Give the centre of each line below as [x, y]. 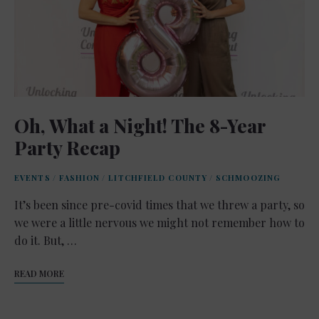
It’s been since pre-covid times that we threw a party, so [159, 204]
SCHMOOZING [248, 177]
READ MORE [39, 273]
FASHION [79, 177]
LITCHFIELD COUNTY [158, 177]
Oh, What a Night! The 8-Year [140, 125]
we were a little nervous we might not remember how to [159, 222]
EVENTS [32, 177]
